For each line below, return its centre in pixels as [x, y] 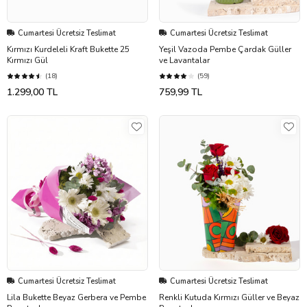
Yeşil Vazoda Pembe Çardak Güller [225, 49]
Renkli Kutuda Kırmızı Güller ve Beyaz [229, 297]
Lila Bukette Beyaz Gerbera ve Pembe [76, 297]
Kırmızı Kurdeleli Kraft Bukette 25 [68, 49]
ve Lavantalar [184, 60]
